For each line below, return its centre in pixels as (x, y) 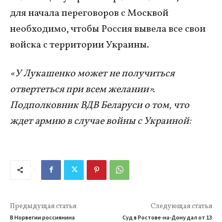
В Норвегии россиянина (42, 217)
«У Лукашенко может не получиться (92, 74)
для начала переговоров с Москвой (89, 13)
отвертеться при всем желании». (83, 89)
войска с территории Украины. (80, 45)
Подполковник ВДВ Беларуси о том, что (100, 105)
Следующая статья (181, 206)
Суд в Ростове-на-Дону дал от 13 (167, 217)
